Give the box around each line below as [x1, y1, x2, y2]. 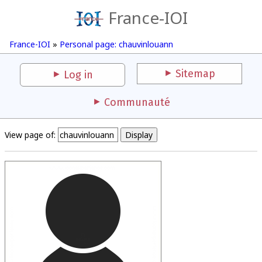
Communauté [104, 96, 170, 109]
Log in [64, 68, 93, 81]
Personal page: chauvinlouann [60, 39, 173, 50]
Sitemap [175, 67, 215, 80]
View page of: [5, 129, 56, 140]
